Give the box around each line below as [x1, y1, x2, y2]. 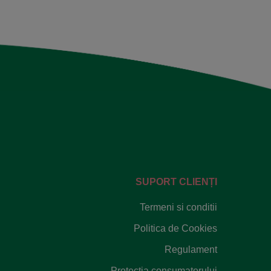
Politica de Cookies [134, 223, 217, 233]
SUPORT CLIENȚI [135, 176, 217, 187]
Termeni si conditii [140, 202, 217, 213]
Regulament [165, 244, 217, 255]
